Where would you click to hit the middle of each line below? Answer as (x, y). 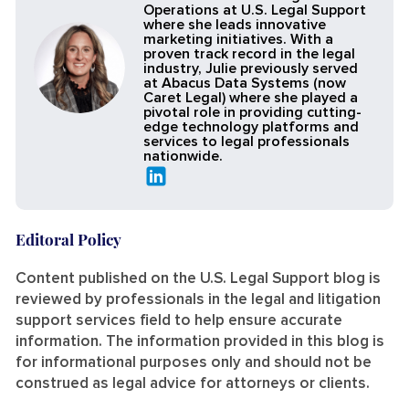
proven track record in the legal (249, 53)
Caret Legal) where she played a (251, 97)
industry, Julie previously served (251, 68)
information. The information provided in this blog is (200, 342)
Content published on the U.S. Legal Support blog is (198, 279)
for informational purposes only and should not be (194, 363)
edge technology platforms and (251, 126)
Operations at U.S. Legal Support (255, 10)
